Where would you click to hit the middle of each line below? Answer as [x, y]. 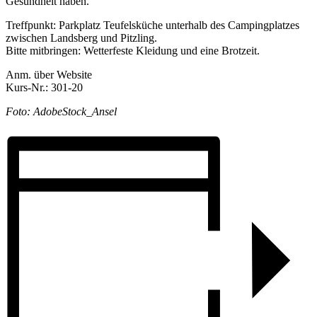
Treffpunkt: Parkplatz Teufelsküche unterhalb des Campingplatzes [152, 25]
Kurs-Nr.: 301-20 [44, 87]
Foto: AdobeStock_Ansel [61, 111]
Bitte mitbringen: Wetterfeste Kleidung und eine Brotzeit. [133, 51]
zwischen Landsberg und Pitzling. [81, 38]
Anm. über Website [49, 75]
